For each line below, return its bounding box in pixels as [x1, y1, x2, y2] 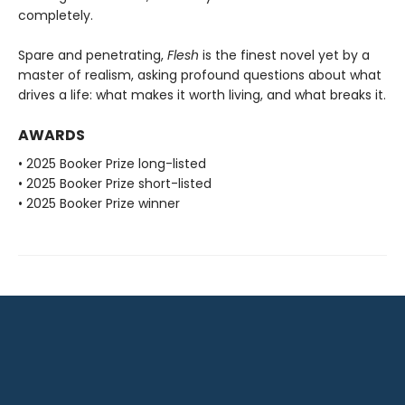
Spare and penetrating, [18, 45, 167, 64]
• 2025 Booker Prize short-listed [18, 174, 212, 193]
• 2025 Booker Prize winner [18, 193, 180, 212]
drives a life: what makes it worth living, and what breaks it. [18, 85, 386, 104]
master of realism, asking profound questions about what [18, 65, 381, 84]
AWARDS [18, 124, 85, 146]
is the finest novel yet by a [199, 45, 370, 64]
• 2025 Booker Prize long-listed [18, 154, 206, 173]
